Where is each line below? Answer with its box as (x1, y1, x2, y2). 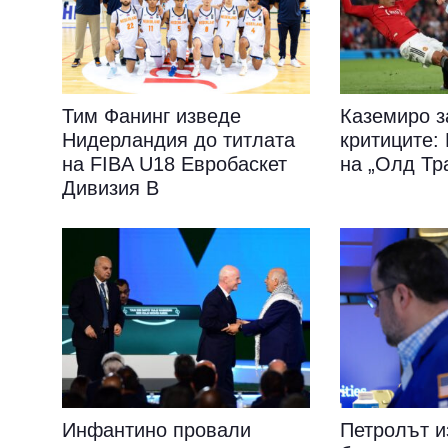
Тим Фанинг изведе (62, 105, 241, 127)
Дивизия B (62, 177, 159, 199)
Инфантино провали (62, 419, 251, 441)
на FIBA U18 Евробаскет (62, 153, 287, 175)
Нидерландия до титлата (62, 129, 295, 151)
